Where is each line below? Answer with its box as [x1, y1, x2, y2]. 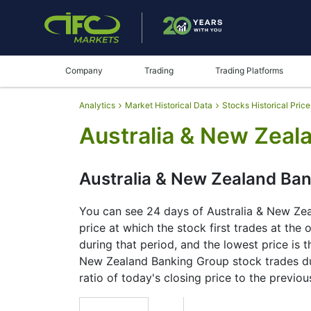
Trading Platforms [215, 65, 283, 76]
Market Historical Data [125, 100, 212, 110]
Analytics [79, 100, 115, 110]
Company [65, 65, 103, 76]
